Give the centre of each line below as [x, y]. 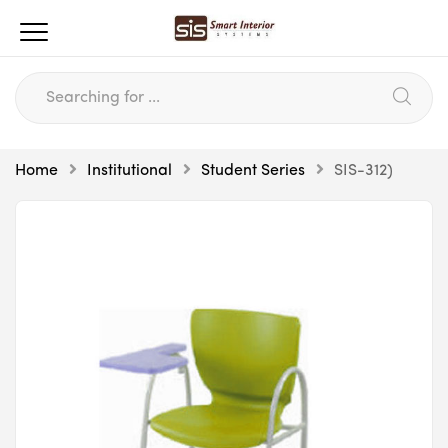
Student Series [253, 171]
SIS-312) [363, 171]
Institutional [129, 171]
